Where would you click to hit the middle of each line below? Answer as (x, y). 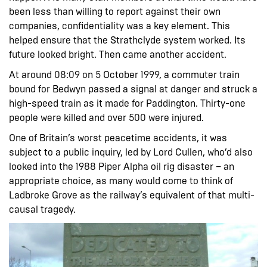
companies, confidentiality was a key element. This (119, 26)
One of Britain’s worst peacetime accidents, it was (118, 138)
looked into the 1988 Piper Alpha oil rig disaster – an (122, 166)
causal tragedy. (44, 209)
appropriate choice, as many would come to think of (121, 181)
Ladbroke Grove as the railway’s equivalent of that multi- (132, 195)
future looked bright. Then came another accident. (119, 54)
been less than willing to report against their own (115, 11)
